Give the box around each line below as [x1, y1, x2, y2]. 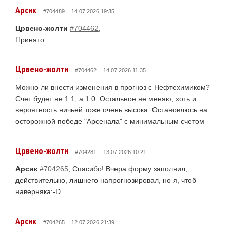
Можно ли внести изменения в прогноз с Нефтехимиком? [15, 83, 210, 91]
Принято [15, 35, 44, 44]
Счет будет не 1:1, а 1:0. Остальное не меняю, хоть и [15, 94, 196, 103]
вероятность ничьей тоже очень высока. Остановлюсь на [15, 105, 207, 114]
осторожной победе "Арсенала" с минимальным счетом [15, 117, 204, 125]
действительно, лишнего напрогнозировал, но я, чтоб [15, 176, 196, 184]
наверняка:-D [15, 187, 61, 196]
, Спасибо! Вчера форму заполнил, [68, 164, 187, 173]
